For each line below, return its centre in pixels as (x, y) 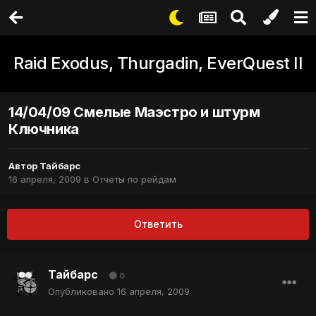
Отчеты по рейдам (134, 180)
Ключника (44, 129)
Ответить (158, 224)
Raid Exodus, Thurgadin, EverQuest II (158, 63)
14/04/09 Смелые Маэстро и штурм (134, 113)
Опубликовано (83, 292)
